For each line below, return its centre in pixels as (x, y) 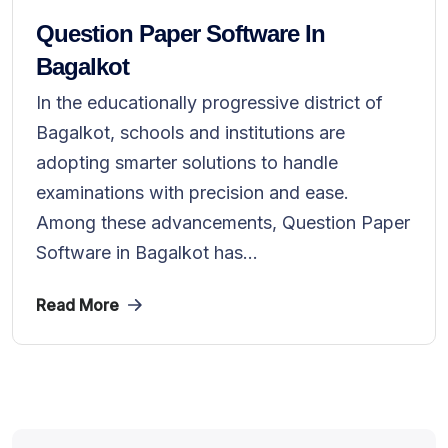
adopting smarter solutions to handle (187, 162)
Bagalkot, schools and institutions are (190, 132)
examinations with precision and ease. (192, 192)
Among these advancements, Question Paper (223, 222)
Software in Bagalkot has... (147, 252)
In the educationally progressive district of (209, 102)
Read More (77, 305)
